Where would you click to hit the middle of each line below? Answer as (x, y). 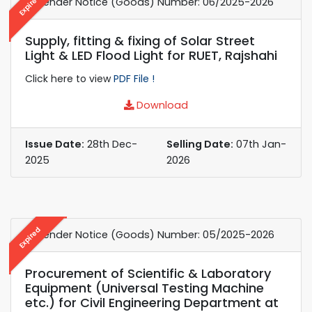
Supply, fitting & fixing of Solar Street (140, 40)
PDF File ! (134, 78)
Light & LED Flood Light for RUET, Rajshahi (151, 55)
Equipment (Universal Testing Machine (145, 288)
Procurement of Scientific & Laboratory (148, 273)
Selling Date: (200, 144)
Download (161, 105)
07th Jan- (260, 144)
